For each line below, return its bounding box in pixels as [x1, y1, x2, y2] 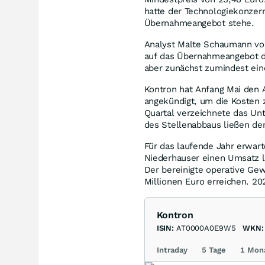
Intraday [156, 245, 188, 254]
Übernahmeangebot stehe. [144, 17, 254, 28]
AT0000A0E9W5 [176, 223, 236, 232]
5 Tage [201, 245, 226, 254]
